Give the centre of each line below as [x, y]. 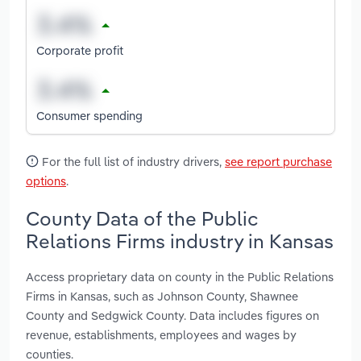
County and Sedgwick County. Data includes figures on [172, 315]
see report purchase [278, 162]
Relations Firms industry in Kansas [180, 241]
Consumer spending [89, 115]
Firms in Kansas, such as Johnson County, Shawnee [162, 296]
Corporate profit [80, 50]
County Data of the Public [142, 218]
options [46, 181]
